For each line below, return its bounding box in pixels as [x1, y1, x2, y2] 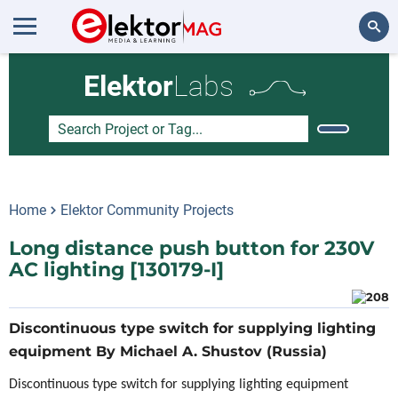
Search [342, 68, 380, 83]
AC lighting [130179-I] [9, 258, 224, 282]
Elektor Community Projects [60, 202, 234, 219]
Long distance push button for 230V [9, 236, 374, 260]
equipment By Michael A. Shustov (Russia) [9, 343, 327, 360]
